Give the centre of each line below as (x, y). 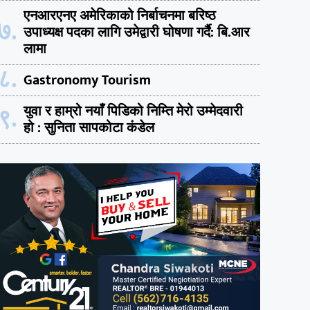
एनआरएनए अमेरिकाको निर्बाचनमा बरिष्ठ (120, 16)
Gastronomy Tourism (87, 80)
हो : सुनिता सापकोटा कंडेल (89, 128)
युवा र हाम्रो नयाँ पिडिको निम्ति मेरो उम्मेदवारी (133, 111)
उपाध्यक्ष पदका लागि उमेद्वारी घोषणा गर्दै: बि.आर (137, 32)
